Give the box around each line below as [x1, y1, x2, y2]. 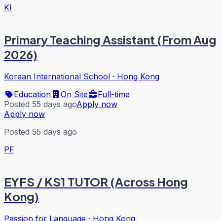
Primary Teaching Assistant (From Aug [4, 32, 217, 47]
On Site [61, 89, 88, 99]
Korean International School [4, 72, 110, 81]
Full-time [98, 89, 130, 99]
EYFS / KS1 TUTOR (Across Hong [4, 174, 188, 189]
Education [14, 89, 51, 99]
